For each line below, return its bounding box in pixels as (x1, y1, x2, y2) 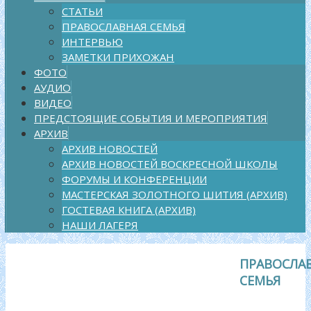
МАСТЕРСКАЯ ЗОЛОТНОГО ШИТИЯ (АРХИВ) (62, 187, 287, 201)
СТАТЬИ (62, 3, 103, 18)
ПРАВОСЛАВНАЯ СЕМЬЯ (62, 19, 185, 33)
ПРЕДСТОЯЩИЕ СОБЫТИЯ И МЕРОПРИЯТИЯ (34, 110, 267, 125)
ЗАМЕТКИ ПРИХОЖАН (62, 49, 174, 64)
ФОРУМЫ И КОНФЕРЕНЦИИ (62, 171, 207, 186)
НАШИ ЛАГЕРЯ (62, 217, 138, 232)
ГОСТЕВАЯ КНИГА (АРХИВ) (62, 202, 196, 217)
